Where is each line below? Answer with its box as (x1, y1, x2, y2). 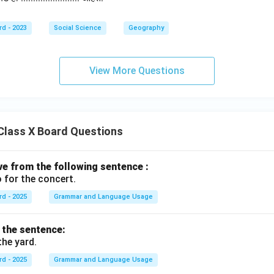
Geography (128, 24, 164, 32)
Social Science (54, 24, 102, 32)
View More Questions (89, 65, 185, 76)
